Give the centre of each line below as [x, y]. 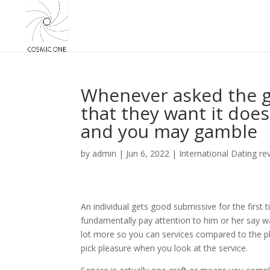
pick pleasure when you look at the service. [165, 248]
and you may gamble [169, 131]
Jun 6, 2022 [148, 153]
